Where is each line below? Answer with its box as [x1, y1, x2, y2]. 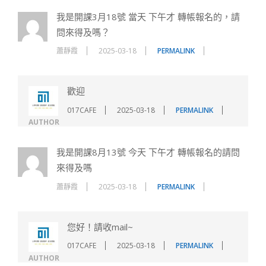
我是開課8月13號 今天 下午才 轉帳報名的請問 [56, 146, 240, 159]
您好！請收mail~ [67, 220, 133, 233]
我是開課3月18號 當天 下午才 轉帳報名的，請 [56, 10, 240, 23]
